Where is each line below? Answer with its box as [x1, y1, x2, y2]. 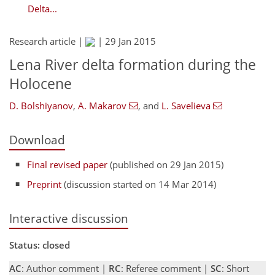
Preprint [27, 178, 62, 191]
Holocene [9, 74, 72, 93]
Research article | [9, 35, 85, 48]
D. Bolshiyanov [9, 99, 73, 112]
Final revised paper [27, 158, 108, 171]
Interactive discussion [9, 211, 128, 227]
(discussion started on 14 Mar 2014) [61, 178, 217, 191]
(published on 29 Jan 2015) [107, 158, 224, 171]
